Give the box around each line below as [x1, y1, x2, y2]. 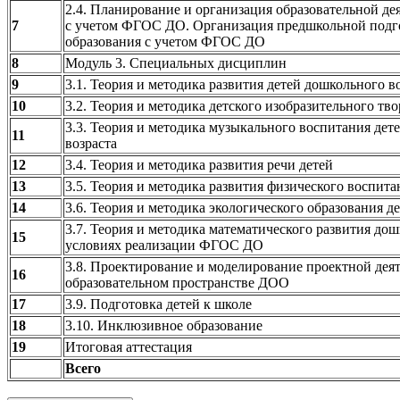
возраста [65, 135, 117, 151]
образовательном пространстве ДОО [65, 274, 289, 290]
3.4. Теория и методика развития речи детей [65, 156, 333, 172]
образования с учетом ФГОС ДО [65, 33, 265, 49]
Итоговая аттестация [65, 338, 192, 354]
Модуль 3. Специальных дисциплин [65, 54, 287, 71]
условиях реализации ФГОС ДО [65, 237, 263, 253]
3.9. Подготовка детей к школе [65, 296, 252, 312]
